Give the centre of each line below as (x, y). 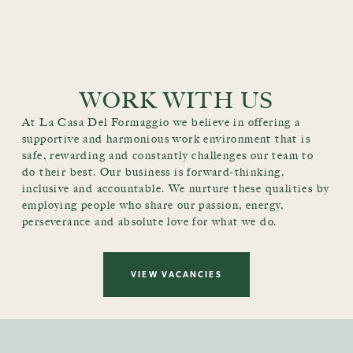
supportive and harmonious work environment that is (166, 139)
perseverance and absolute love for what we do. (150, 221)
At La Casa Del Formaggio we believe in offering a (162, 122)
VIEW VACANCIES (176, 274)
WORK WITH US (176, 100)
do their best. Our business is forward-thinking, (154, 172)
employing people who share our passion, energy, (153, 205)
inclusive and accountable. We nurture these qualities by (176, 188)
